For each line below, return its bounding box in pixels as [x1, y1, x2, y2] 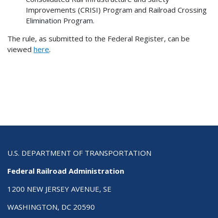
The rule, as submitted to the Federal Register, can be [7, 34, 190, 44]
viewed [7, 44, 34, 54]
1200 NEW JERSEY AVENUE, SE [7, 183, 111, 194]
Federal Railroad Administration [7, 165, 124, 176]
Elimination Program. [25, 16, 94, 26]
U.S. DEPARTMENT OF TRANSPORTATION [7, 147, 151, 158]
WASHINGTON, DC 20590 [7, 201, 95, 212]
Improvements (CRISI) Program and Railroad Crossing [25, 5, 207, 15]
